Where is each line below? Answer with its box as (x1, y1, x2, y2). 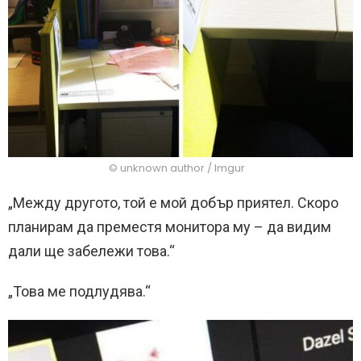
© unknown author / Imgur (108, 160, 245, 176)
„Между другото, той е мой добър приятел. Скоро (8, 194, 338, 212)
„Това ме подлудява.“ (8, 283, 151, 301)
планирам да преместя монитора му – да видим (8, 218, 331, 236)
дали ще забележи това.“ (8, 243, 175, 260)
